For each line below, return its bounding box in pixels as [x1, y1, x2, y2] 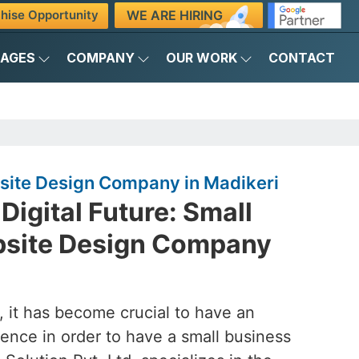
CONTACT [268, 50, 335, 66]
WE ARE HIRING [126, 6, 223, 23]
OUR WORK [166, 50, 237, 66]
